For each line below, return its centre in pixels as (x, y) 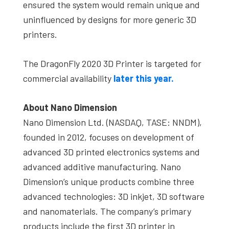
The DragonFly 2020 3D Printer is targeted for (112, 63)
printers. (40, 34)
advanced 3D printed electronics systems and (111, 152)
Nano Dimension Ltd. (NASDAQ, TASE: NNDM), (112, 122)
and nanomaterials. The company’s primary (107, 211)
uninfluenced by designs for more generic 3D (110, 19)
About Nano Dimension (70, 107)
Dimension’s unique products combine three (109, 181)
